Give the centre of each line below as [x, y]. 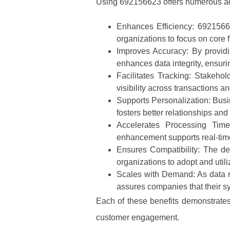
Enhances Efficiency [155, 27]
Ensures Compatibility [157, 150]
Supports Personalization [163, 101]
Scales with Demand [155, 175]
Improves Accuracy [152, 51]
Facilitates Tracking [153, 76]
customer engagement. [138, 218]
